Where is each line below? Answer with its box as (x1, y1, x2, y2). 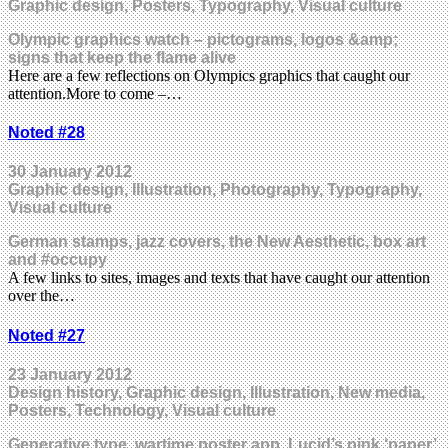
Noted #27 (8, 326, 85, 344)
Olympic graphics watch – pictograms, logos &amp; (8, 30, 398, 48)
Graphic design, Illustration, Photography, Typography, (8, 181, 422, 199)
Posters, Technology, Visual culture (8, 401, 276, 419)
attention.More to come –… (8, 84, 182, 102)
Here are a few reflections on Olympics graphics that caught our (8, 66, 410, 84)
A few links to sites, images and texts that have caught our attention (8, 269, 430, 287)
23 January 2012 (8, 365, 132, 383)
